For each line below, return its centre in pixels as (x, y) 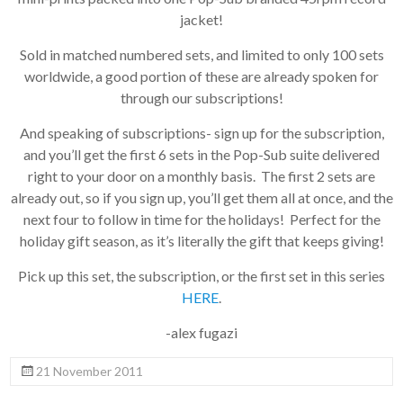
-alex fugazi (201, 333)
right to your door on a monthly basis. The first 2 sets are (201, 176)
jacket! (201, 20)
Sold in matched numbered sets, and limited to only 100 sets (201, 55)
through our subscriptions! (201, 98)
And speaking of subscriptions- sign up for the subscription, (201, 133)
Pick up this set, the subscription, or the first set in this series (201, 276)
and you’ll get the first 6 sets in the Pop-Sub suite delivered (201, 155)
